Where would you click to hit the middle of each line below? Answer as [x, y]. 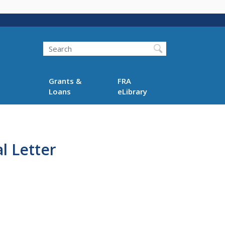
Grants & [65, 81]
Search [43, 41]
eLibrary [133, 91]
